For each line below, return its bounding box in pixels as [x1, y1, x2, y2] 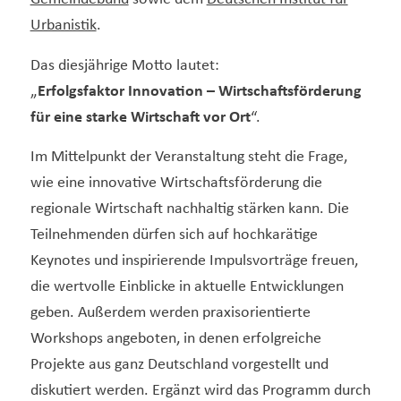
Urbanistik [30, 17, 97, 35]
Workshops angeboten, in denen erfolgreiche [30, 330, 321, 348]
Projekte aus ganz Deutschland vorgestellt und [30, 356, 328, 374]
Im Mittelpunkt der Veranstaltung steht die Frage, [30, 149, 347, 166]
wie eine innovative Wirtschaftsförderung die [30, 175, 322, 192]
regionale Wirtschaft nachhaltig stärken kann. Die [30, 200, 349, 218]
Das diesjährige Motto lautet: [30, 56, 219, 74]
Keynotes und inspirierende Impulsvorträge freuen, [30, 252, 358, 270]
